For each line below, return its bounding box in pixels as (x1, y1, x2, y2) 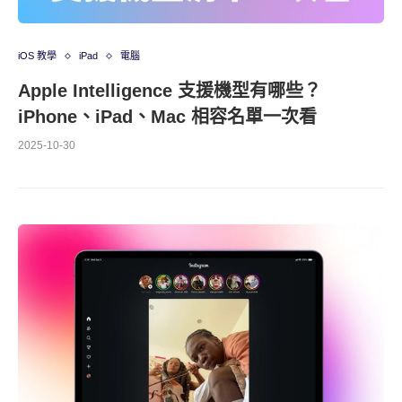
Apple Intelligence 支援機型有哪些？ (18, 81, 321, 100)
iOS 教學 (18, 50, 57, 61)
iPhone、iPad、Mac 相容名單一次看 (18, 107, 317, 127)
